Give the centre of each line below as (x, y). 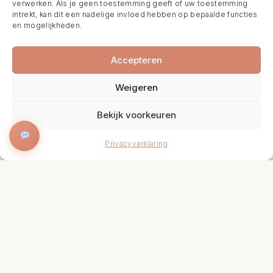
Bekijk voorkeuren (136, 115)
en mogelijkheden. (47, 25)
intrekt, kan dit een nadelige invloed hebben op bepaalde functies (135, 14)
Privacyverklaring (136, 144)
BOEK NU (236, 138)
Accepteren (136, 60)
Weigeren (136, 87)
